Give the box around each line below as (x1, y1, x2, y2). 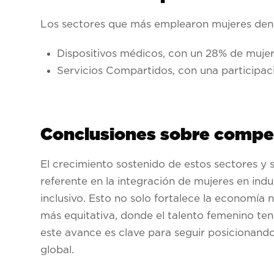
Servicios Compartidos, (57, 65, 176, 76)
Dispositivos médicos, (57, 48, 166, 59)
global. (40, 245, 74, 256)
